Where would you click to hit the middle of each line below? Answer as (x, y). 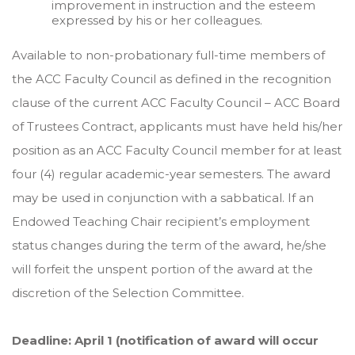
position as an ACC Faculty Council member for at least (177, 150)
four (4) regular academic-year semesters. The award (171, 174)
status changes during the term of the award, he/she (169, 245)
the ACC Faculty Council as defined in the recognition (172, 79)
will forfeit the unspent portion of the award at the (162, 269)
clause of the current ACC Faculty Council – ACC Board (176, 103)
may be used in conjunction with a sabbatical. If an (163, 198)
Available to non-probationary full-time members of (168, 55)
